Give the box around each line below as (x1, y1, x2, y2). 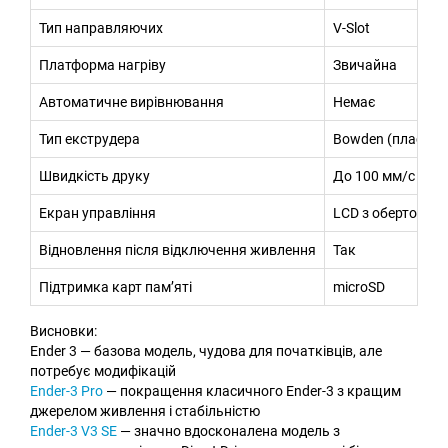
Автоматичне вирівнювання (39, 93, 224, 110)
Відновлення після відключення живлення (39, 241, 316, 258)
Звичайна (333, 56, 397, 73)
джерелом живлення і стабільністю (30, 402, 260, 419)
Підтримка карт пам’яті (39, 278, 192, 295)
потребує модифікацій (30, 362, 176, 379)
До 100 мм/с (333, 167, 415, 184)
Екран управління (39, 204, 156, 221)
